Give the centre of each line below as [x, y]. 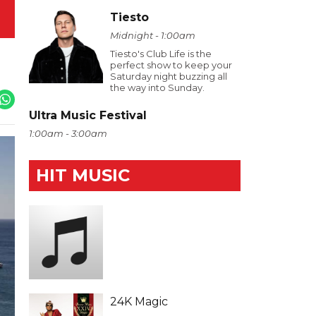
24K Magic [139, 302]
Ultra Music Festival [88, 115]
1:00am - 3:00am [68, 133]
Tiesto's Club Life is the [161, 54]
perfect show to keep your [171, 65]
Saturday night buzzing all [169, 76]
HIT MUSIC [83, 175]
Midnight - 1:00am [153, 35]
